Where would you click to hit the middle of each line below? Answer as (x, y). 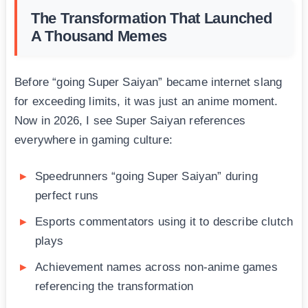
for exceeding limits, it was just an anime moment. (146, 102)
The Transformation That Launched (152, 19)
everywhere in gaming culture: (93, 140)
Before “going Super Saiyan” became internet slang (148, 82)
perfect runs (67, 196)
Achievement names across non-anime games (156, 267)
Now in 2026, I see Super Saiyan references (130, 121)
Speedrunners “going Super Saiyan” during (146, 177)
